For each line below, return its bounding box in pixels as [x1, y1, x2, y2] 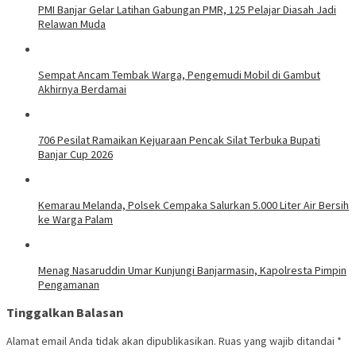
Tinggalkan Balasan [6, 304, 123, 321]
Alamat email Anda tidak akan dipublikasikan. [6, 333, 216, 348]
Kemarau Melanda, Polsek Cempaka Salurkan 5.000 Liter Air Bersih [38, 197, 349, 212]
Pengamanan [38, 277, 99, 292]
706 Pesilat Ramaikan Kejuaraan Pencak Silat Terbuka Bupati [38, 132, 320, 147]
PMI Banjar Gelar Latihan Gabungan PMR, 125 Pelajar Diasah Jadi [38, 2, 336, 17]
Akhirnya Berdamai [38, 81, 126, 96]
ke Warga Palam [38, 211, 113, 226]
